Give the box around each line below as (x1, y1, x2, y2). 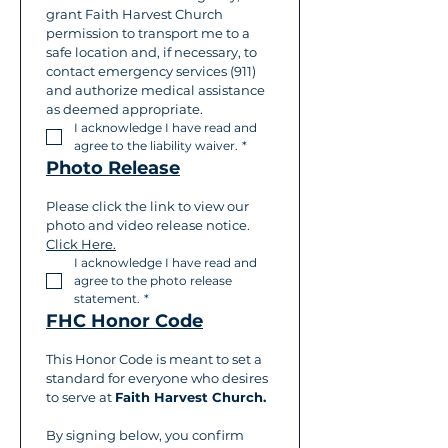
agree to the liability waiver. (74, 138, 238, 153)
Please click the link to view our (46, 198, 249, 214)
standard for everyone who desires (46, 370, 268, 386)
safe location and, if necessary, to (46, 44, 257, 60)
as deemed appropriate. (46, 101, 203, 117)
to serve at (46, 389, 115, 405)
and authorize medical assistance (46, 82, 265, 98)
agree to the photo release (74, 273, 232, 288)
